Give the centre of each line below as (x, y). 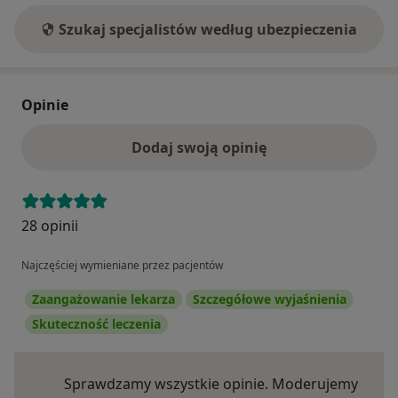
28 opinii (50, 226)
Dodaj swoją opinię (199, 148)
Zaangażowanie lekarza (103, 299)
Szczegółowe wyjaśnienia (270, 299)
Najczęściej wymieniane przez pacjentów (122, 266)
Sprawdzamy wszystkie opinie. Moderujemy (211, 384)
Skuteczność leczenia (96, 324)
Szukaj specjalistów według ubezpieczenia (208, 30)
